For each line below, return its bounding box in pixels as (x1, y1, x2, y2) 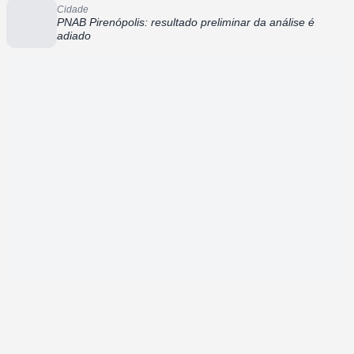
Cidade (57, 3, 88, 15)
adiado (57, 28, 91, 42)
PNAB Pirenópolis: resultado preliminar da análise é (57, 15, 314, 28)
